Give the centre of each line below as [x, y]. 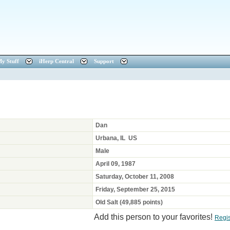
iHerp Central [56, 61]
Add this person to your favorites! [154, 217]
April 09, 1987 [116, 164]
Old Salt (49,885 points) [129, 202]
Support [104, 61]
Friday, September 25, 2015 [135, 189]
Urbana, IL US [116, 138]
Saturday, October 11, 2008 [135, 177]
